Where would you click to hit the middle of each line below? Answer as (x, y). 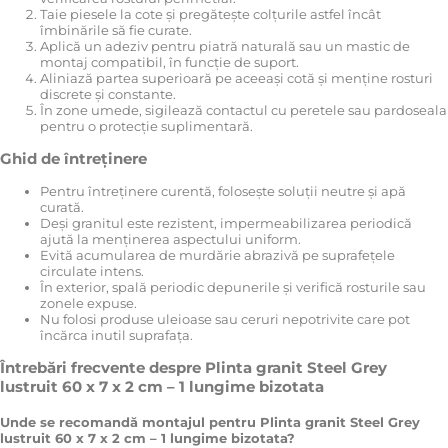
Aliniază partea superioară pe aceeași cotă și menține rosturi (236, 77)
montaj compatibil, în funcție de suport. (169, 61)
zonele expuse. (88, 303)
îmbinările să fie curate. (116, 29)
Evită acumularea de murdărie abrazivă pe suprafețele (217, 255)
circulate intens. (92, 271)
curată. (62, 207)
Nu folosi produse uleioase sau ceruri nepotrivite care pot (225, 319)
